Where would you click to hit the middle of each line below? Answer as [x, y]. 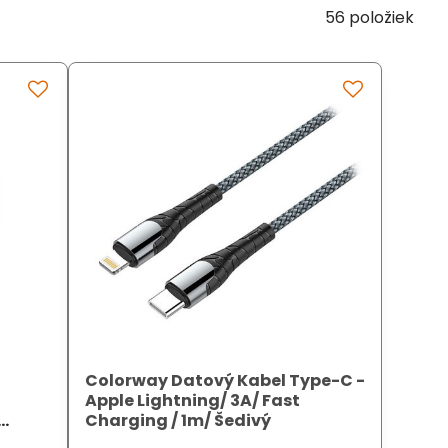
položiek [382, 17]
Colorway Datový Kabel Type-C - [225, 381]
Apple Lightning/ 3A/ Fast [193, 401]
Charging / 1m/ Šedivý [178, 421]
